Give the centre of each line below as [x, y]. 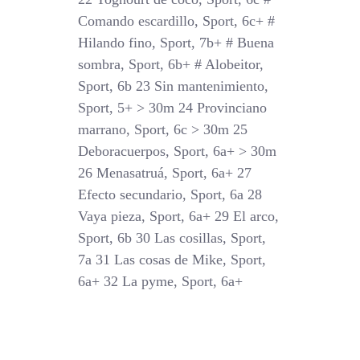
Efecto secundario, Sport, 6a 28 [170, 194]
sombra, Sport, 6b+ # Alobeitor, [171, 64]
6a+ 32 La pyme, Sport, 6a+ [161, 281]
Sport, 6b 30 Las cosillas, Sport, [172, 238]
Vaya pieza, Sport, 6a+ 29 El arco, [179, 216]
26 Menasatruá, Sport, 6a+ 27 [165, 173]
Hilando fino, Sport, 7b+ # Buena [176, 43]
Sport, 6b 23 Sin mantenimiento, [174, 86]
